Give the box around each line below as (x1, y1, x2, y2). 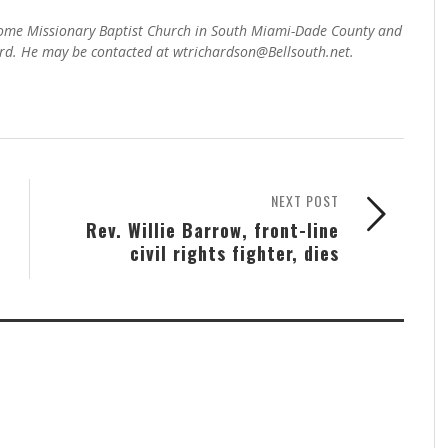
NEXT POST (271, 190, 339, 212)
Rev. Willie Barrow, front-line (86, 216, 339, 244)
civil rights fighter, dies (130, 239, 339, 267)
